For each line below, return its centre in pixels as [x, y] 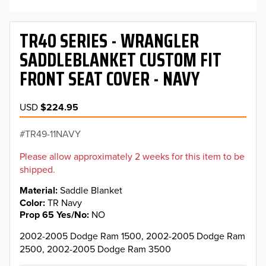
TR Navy [65, 202]
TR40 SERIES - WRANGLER [109, 41]
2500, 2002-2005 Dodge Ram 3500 [95, 248]
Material [37, 191]
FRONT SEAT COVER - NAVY [110, 79]
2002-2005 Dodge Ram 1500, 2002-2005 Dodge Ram [132, 235]
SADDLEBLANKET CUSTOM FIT [121, 60]
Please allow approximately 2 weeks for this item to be [132, 156]
